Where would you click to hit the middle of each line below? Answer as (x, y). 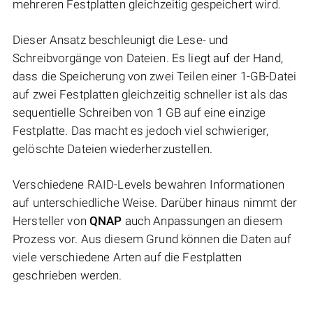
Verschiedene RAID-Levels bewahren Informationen (149, 185)
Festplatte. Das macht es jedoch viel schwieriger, (141, 131)
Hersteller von (51, 221)
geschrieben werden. (67, 276)
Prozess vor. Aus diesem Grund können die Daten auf (152, 239)
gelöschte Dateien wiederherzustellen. (112, 149)
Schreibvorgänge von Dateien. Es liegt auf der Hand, (148, 58)
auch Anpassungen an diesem (202, 221)
